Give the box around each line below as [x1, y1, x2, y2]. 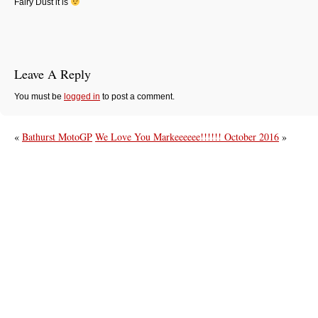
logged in [64, 92, 100, 102]
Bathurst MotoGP [22, 130, 92, 143]
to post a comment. [100, 92, 175, 102]
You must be [14, 92, 64, 102]
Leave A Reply [14, 65, 91, 82]
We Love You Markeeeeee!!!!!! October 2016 [95, 130, 279, 143]
